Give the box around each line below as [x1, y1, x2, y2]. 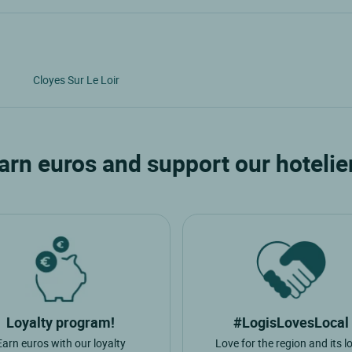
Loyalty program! [6, 313, 115, 332]
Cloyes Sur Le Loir [32, 71, 119, 87]
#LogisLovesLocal [233, 313, 350, 332]
